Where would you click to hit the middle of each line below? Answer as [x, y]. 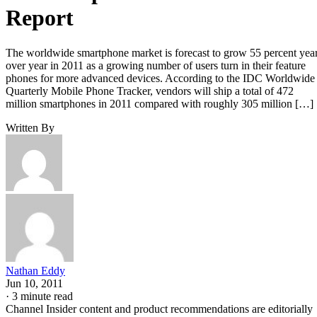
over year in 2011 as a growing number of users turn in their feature [156, 65]
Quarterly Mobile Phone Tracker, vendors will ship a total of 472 [150, 91]
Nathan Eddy [35, 270]
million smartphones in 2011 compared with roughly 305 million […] [160, 103]
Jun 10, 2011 [34, 283]
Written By [30, 127]
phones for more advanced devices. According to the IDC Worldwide [160, 78]
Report [40, 18]
